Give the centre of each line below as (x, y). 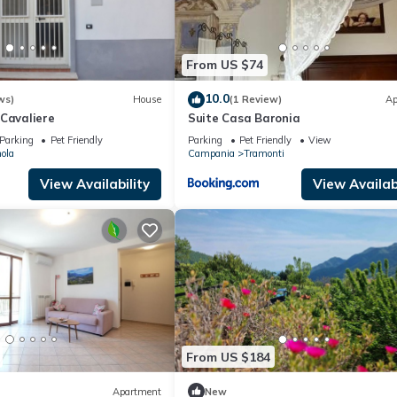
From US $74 (225, 65)
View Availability (95, 183)
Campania (211, 153)
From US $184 (228, 357)
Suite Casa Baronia (244, 117)
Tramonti (264, 153)
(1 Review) (256, 100)
